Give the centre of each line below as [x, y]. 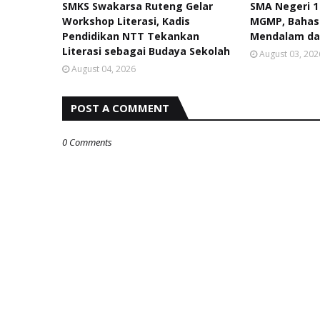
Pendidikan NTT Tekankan [131, 36]
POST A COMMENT [120, 108]
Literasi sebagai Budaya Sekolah [146, 51]
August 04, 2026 [104, 69]
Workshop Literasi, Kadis [126, 21]
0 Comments [87, 142]
